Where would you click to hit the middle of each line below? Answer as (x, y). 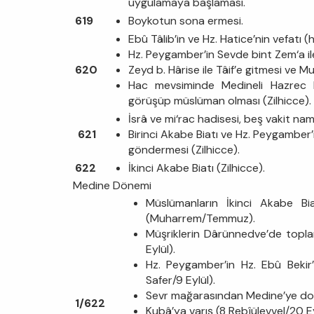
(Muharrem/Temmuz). (200, 218)
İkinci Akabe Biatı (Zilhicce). (197, 168)
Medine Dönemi (112, 185)
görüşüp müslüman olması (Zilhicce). (220, 100)
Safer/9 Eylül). (180, 280)
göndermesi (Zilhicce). (184, 149)
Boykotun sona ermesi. (186, 20)
